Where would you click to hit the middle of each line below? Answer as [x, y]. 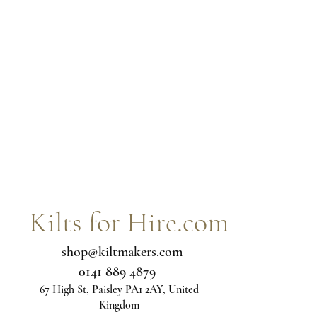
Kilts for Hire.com [128, 222]
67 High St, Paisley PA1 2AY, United [119, 289]
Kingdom [119, 305]
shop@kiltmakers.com [122, 252]
